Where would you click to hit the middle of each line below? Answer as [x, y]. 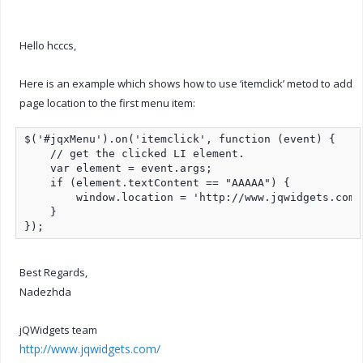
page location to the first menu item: [107, 102]
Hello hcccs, [48, 45]
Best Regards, [53, 272]
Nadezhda [45, 291]
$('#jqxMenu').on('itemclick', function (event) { [180, 139]
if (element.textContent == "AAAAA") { [157, 182]
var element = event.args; [118, 168]
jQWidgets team [58, 329]
